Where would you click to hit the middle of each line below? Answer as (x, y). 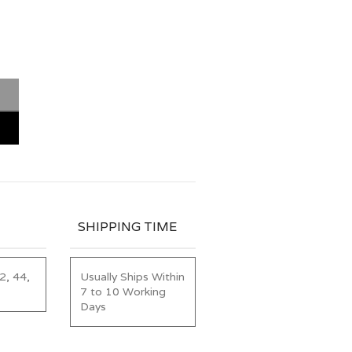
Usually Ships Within (132, 276)
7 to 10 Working (123, 291)
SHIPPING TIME (127, 226)
